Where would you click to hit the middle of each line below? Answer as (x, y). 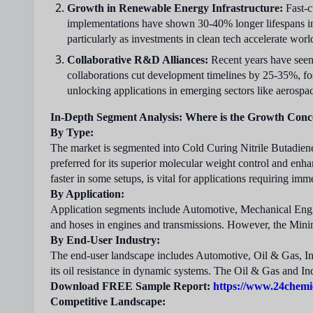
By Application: (87, 194)
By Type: (72, 132)
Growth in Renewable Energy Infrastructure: (175, 8)
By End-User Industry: (105, 240)
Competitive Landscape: (109, 301)
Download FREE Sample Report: (130, 286)
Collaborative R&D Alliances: (138, 60)
